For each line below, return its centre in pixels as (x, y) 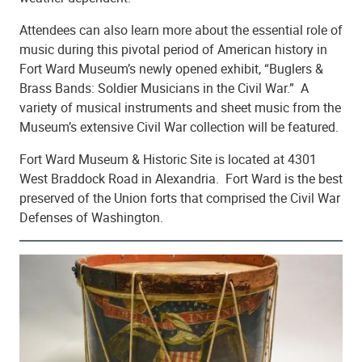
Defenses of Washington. (93, 217)
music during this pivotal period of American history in (173, 49)
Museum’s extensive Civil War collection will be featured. (181, 126)
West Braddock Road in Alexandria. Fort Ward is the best (181, 178)
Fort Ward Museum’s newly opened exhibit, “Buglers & (171, 68)
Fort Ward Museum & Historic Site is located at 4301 (168, 159)
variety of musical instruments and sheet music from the (180, 107)
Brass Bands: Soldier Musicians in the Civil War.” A (164, 88)
